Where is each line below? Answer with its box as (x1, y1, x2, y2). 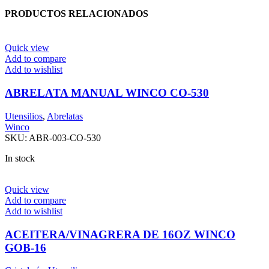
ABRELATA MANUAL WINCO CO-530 (5, 86, 209, 100)
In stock (5, 153, 35, 163)
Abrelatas (47, 110, 83, 121)
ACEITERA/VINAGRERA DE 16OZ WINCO (5, 228, 235, 241)
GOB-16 (5, 241, 46, 254)
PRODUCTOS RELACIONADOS (5, 8, 148, 19)
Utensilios (5, 110, 43, 121)
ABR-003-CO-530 (29, 132, 101, 143)
